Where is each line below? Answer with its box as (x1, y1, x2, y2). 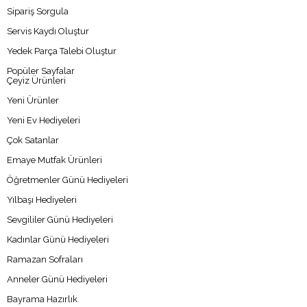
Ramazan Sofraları (7, 254, 83, 265)
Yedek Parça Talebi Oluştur (7, 45, 116, 56)
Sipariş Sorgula (7, 5, 69, 16)
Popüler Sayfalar (7, 65, 75, 76)
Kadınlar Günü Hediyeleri (7, 234, 109, 245)
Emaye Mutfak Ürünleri (7, 154, 102, 165)
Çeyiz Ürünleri (7, 75, 66, 86)
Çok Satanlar (7, 134, 59, 145)
